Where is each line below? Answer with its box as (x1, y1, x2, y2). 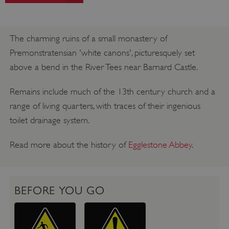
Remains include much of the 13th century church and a (9, 86, 215, 97)
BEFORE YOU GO (14, 184, 105, 197)
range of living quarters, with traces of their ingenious (9, 100, 200, 111)
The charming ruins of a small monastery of (9, 33, 167, 43)
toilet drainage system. (9, 114, 89, 125)
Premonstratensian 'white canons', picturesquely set (9, 47, 195, 58)
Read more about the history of (9, 139, 128, 150)
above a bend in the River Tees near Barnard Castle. (9, 61, 198, 72)
